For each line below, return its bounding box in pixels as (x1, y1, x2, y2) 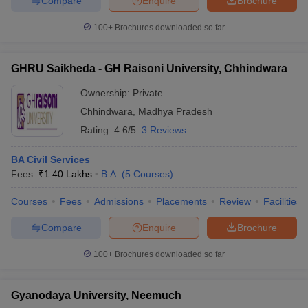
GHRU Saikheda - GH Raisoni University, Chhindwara (11, 63, 287, 74)
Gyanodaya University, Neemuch (11, 289, 181, 301)
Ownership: (80, 87, 133, 98)
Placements (156, 196, 207, 207)
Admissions (94, 196, 144, 207)
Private (133, 87, 163, 98)
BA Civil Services (11, 154, 90, 165)
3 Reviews (142, 124, 186, 135)
